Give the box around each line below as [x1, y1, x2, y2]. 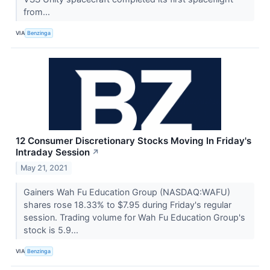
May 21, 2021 [20, 163, 68, 172]
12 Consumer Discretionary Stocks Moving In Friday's [16, 134, 251, 146]
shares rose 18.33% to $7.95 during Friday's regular [23, 199, 231, 210]
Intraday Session [16, 146, 90, 158]
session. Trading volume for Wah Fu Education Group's [23, 212, 245, 222]
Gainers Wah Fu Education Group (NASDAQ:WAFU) [23, 186, 230, 197]
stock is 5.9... [23, 224, 81, 235]
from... [23, 6, 52, 17]
